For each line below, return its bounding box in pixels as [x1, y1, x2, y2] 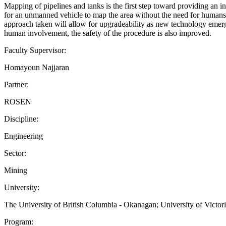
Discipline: [4, 114, 38, 123]
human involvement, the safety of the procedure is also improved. [4, 28, 211, 37]
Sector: [4, 148, 26, 157]
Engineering [4, 131, 43, 140]
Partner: [4, 80, 29, 89]
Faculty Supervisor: [4, 45, 66, 54]
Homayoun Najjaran [4, 63, 69, 72]
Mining [4, 165, 27, 175]
